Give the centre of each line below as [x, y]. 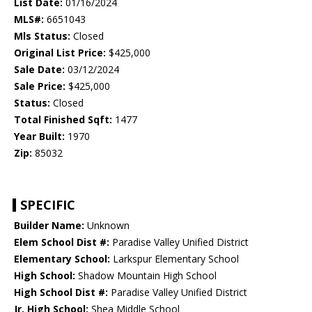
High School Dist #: [61, 292]
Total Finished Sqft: [63, 120]
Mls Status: [42, 36]
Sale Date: [39, 70]
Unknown [107, 226]
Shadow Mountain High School [146, 276]
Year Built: [39, 136]
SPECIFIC [48, 205]
